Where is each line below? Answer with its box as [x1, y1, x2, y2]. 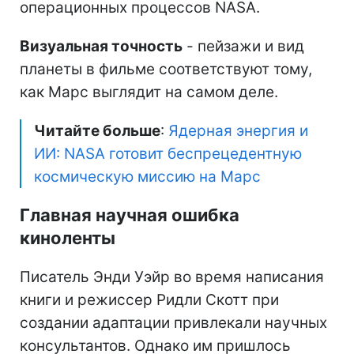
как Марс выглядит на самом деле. [20, 82, 278, 101]
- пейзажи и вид [183, 36, 304, 55]
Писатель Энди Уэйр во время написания [20, 267, 324, 286]
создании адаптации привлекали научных [20, 313, 327, 332]
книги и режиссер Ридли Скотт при [20, 290, 279, 309]
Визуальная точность [20, 36, 183, 55]
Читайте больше [34, 121, 160, 140]
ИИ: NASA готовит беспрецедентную [34, 144, 302, 163]
